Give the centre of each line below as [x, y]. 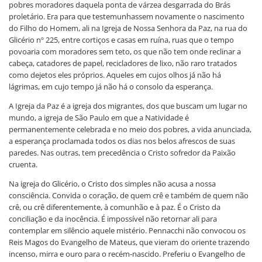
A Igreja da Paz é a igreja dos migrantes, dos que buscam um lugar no [128, 106]
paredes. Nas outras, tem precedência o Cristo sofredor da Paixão [122, 152]
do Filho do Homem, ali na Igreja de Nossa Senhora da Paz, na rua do [128, 28]
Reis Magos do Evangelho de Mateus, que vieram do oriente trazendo [129, 242]
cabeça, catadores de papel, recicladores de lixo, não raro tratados [123, 63]
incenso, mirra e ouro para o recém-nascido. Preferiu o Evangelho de [127, 254]
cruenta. [23, 164]
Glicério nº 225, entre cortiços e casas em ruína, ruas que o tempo [121, 39]
